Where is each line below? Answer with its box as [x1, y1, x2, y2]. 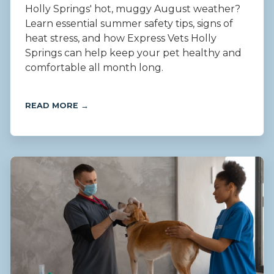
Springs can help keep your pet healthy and [25, 47, 242, 59]
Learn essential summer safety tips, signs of [25, 18, 233, 30]
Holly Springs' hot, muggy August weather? [25, 3, 240, 15]
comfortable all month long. [25, 62, 163, 74]
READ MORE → [25, 101, 89, 111]
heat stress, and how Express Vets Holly [25, 32, 217, 45]
